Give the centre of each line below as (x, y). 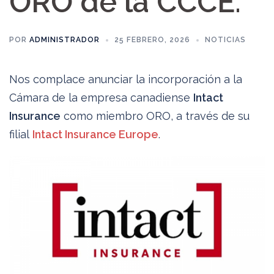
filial (21, 134)
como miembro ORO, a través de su (155, 116)
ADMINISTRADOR (65, 40)
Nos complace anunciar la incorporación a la (126, 79)
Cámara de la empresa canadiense (101, 98)
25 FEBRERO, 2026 (152, 40)
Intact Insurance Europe (95, 134)
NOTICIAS (225, 40)
